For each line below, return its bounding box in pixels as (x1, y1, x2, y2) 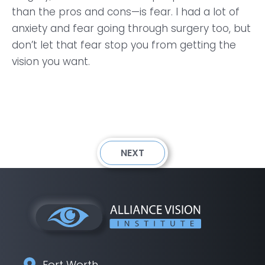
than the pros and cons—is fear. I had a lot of (12, 5, 240, 19)
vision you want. (12, 54, 90, 69)
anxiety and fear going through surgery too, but (12, 21, 251, 35)
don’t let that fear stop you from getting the (12, 38, 236, 52)
